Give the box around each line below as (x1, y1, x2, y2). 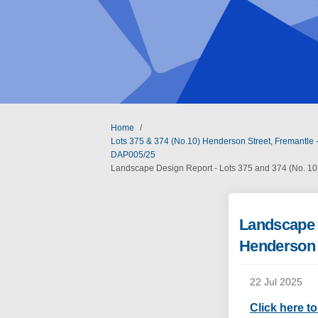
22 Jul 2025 (249, 276, 302, 288)
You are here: (81, 121, 133, 132)
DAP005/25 (110, 149, 155, 160)
